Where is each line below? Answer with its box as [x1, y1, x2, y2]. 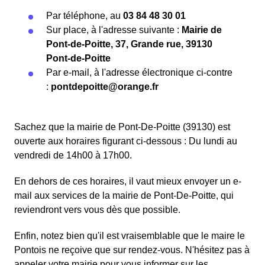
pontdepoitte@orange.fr [51, 82, 159, 92]
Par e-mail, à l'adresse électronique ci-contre [46, 67, 232, 78]
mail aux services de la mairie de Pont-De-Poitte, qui [14, 190, 234, 201]
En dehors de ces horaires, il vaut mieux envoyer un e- [14, 176, 241, 187]
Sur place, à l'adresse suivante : [46, 25, 182, 35]
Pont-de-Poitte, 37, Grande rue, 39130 [46, 39, 212, 50]
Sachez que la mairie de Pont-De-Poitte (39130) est [14, 122, 230, 132]
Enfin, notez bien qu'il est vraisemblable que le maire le [14, 231, 245, 241]
